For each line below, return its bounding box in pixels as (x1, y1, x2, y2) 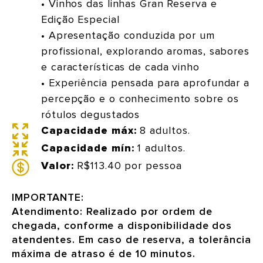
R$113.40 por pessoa (73, 161, 182, 171)
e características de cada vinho (41, 62, 200, 73)
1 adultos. (134, 143, 186, 154)
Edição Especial (41, 15, 120, 25)
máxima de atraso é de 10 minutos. (12, 249, 195, 259)
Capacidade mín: (41, 143, 134, 154)
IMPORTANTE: (12, 193, 84, 203)
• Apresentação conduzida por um (41, 31, 215, 41)
